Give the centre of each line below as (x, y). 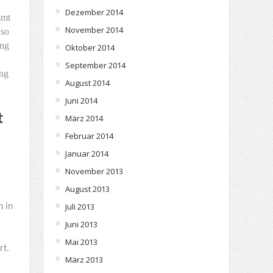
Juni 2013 (81, 224)
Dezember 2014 (94, 12)
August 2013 (87, 189)
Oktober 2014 (90, 48)
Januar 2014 (87, 154)
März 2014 (84, 118)
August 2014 (87, 83)
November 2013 (94, 171)
